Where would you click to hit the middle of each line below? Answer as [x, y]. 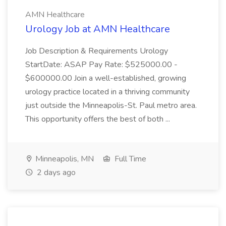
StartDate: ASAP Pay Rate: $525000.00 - [101, 65]
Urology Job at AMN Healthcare [98, 29]
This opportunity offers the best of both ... [98, 119]
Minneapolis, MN [64, 159]
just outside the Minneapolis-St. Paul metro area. [111, 105]
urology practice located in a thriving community [107, 92]
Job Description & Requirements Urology [97, 51]
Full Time [129, 159]
